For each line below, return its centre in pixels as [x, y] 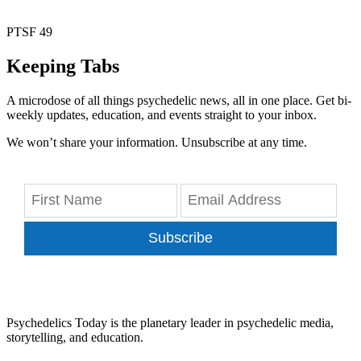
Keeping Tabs [63, 66]
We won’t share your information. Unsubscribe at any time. [157, 143]
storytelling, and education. [75, 338]
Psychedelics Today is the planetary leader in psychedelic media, [170, 323]
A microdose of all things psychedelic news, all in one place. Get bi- [179, 101]
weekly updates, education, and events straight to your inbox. [162, 115]
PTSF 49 [29, 32]
